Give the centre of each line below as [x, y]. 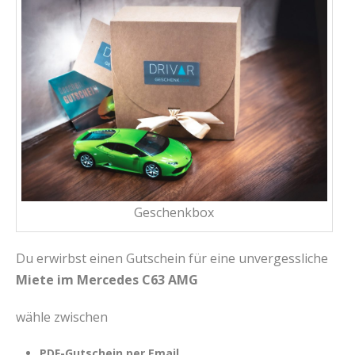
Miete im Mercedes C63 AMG [107, 280]
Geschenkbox [174, 213]
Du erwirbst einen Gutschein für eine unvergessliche [172, 259]
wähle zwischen [62, 317]
